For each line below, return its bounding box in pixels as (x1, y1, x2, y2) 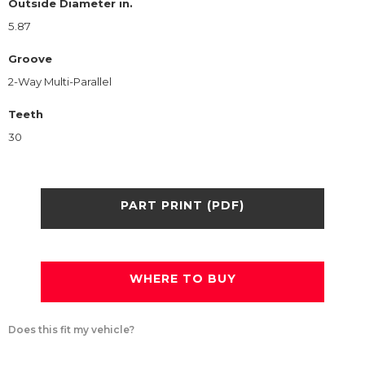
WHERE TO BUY (129, 271, 236, 287)
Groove (8, 51, 52, 65)
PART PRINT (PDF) (121, 198, 244, 213)
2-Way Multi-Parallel (8, 74, 112, 88)
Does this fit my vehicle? (8, 323, 134, 336)
